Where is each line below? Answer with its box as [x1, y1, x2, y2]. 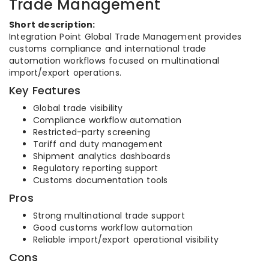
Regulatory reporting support [33, 162, 159, 174]
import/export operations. [9, 67, 121, 79]
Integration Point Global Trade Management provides [9, 31, 242, 43]
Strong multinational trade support [33, 210, 185, 222]
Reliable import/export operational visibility [33, 234, 219, 246]
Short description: [9, 19, 95, 31]
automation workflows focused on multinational [9, 55, 220, 67]
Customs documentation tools [33, 174, 168, 186]
